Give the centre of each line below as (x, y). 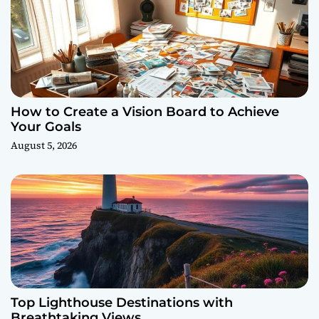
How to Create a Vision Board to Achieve (145, 112)
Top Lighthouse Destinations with (122, 303)
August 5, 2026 (44, 145)
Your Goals (46, 127)
